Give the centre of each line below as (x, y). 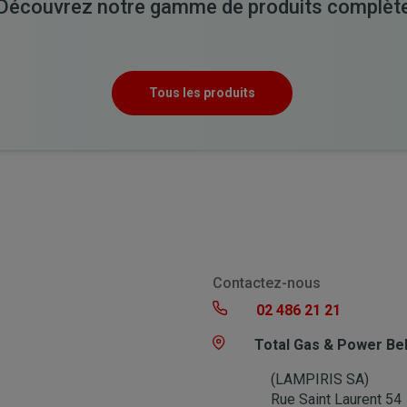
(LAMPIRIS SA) (320, 379)
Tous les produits (202, 92)
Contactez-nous (267, 283)
